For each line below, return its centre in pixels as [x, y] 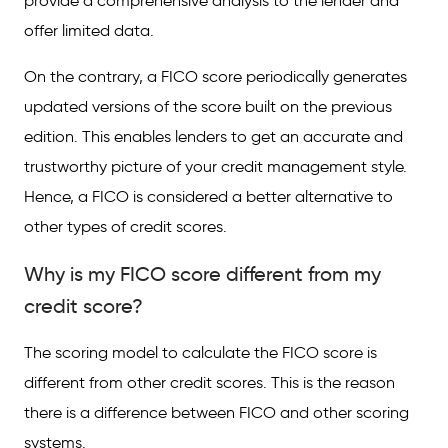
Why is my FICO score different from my [202, 274]
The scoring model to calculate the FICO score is [200, 352]
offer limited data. [91, 30]
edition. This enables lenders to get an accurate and [213, 136]
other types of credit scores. [127, 226]
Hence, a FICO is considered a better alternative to [208, 196]
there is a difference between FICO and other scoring [216, 412]
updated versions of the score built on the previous [208, 106]
